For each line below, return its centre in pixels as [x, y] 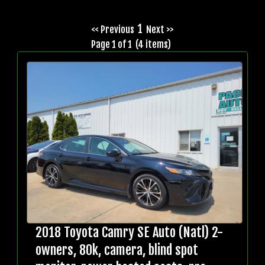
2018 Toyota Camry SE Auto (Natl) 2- [129, 232]
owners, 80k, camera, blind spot [117, 250]
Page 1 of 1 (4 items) [132, 45]
